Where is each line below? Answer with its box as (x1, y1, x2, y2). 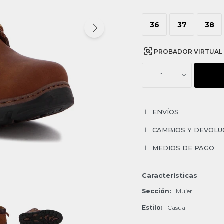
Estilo (142, 204, 161, 211)
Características (142, 171, 197, 179)
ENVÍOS (152, 108, 179, 116)
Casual (167, 204, 187, 211)
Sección (142, 187, 169, 195)
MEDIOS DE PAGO (152, 144, 214, 152)
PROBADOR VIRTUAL (154, 48, 222, 55)
